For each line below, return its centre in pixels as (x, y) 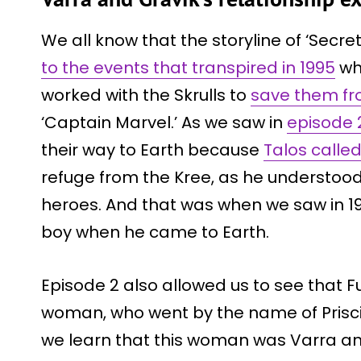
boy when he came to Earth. (155, 232)
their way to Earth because (152, 149)
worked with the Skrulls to (146, 95)
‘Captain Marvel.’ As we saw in (164, 122)
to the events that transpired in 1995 (188, 67)
